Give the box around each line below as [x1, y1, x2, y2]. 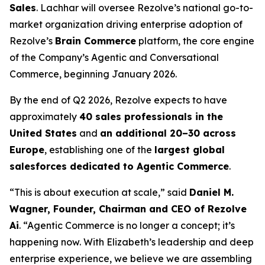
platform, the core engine [136, 35, 254, 47]
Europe [9, 144, 44, 156]
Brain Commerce [55, 35, 136, 47]
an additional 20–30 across [100, 127, 236, 139]
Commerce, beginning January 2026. [9, 68, 177, 80]
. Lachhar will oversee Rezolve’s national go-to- [36, 2, 253, 14]
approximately [9, 111, 79, 122]
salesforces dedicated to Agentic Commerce [9, 160, 229, 172]
